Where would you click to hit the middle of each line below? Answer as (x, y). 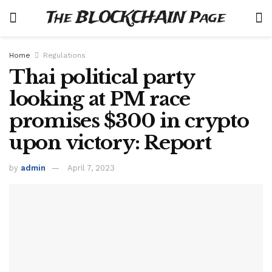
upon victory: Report (110, 143)
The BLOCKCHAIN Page (136, 18)
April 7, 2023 (91, 168)
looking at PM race (100, 99)
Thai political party (102, 77)
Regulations (64, 55)
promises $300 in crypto (129, 121)
